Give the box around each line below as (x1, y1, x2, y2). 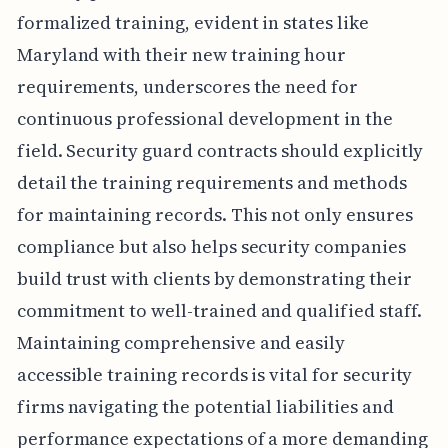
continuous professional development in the (16, 105, 393, 131)
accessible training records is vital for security (16, 361, 413, 387)
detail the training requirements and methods (16, 169, 407, 195)
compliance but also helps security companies (16, 233, 406, 259)
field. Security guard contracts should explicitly (16, 137, 424, 163)
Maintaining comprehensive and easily (16, 329, 346, 355)
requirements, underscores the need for (16, 73, 358, 99)
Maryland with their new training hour (16, 41, 347, 67)
